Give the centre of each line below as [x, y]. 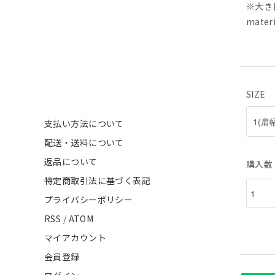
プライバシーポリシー [89, 199]
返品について [71, 161]
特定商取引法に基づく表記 [98, 180]
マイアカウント [75, 238]
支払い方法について [84, 123]
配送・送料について [84, 142]
